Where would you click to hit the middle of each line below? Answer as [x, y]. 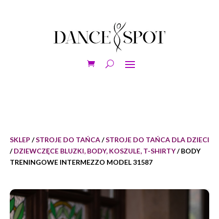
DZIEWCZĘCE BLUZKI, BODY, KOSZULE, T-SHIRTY [95, 151]
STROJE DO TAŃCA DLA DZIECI [157, 140]
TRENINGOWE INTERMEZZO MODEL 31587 [81, 162]
